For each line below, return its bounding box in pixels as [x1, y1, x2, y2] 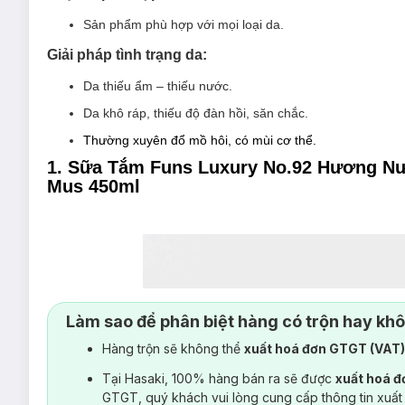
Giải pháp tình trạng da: [47, 46, 207, 62]
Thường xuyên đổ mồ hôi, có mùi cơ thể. [83, 132, 316, 147]
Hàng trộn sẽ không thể [102, 340, 244, 356]
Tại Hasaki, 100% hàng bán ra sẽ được [102, 370, 335, 386]
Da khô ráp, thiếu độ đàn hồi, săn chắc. [83, 105, 308, 120]
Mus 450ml [47, 175, 140, 196]
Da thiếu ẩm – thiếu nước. [83, 78, 232, 93]
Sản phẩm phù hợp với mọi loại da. [83, 16, 284, 32]
